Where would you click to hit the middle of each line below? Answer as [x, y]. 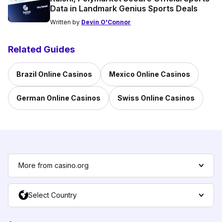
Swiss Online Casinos [156, 98]
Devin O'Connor [106, 22]
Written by [66, 22]
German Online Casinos [58, 98]
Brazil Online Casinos [54, 74]
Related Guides [41, 50]
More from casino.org [54, 166]
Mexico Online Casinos [150, 74]
